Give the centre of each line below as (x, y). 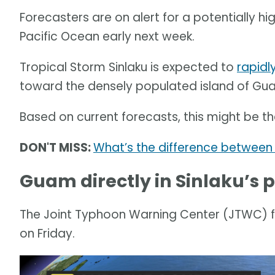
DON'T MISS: (56, 148)
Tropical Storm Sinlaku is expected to (128, 68)
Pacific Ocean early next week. (107, 37)
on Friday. (47, 234)
